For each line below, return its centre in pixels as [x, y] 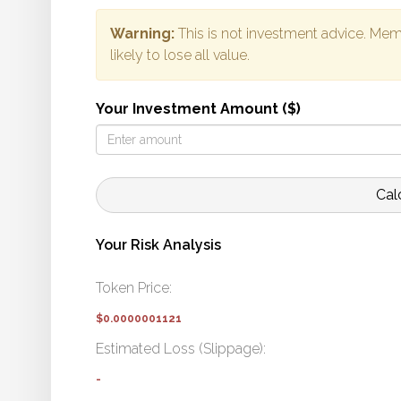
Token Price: [134, 288]
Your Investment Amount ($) [198, 109]
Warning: [142, 34]
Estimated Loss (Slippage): [181, 349]
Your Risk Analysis [158, 245]
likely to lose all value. [180, 55]
